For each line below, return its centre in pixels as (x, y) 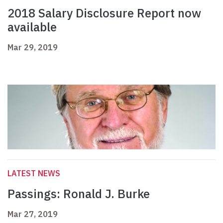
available (32, 27)
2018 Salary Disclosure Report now (104, 13)
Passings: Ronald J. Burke (79, 194)
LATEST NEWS (34, 173)
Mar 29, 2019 (33, 48)
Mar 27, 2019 (33, 214)
